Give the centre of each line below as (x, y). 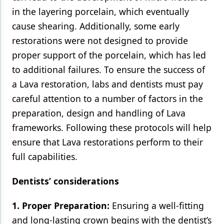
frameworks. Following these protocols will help (112, 127)
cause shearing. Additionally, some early (96, 26)
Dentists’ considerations (65, 181)
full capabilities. (46, 156)
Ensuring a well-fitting (157, 205)
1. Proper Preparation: (61, 205)
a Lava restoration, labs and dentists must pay (107, 84)
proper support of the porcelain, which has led (109, 55)
